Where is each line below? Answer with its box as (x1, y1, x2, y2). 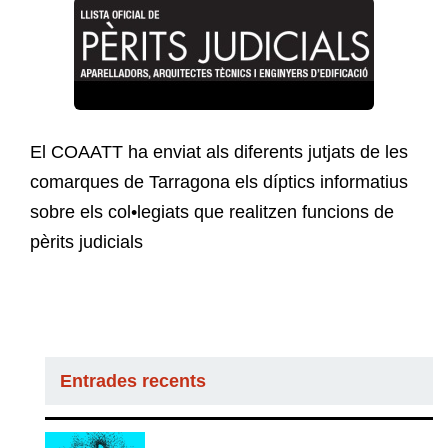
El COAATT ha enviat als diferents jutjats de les (30, 142, 408, 163)
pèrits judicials (30, 232, 143, 253)
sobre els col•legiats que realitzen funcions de (30, 202, 394, 223)
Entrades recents (60, 371, 206, 392)
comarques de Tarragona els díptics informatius (30, 172, 408, 193)
